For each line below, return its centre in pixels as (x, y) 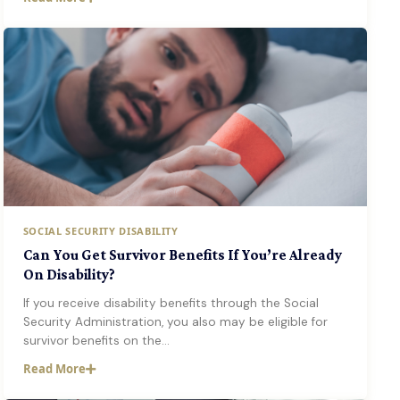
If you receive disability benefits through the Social (171, 303)
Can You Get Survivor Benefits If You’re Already (182, 255)
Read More (54, 369)
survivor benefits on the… (96, 341)
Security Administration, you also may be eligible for (175, 322)
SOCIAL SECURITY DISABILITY (100, 231)
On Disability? (69, 275)
